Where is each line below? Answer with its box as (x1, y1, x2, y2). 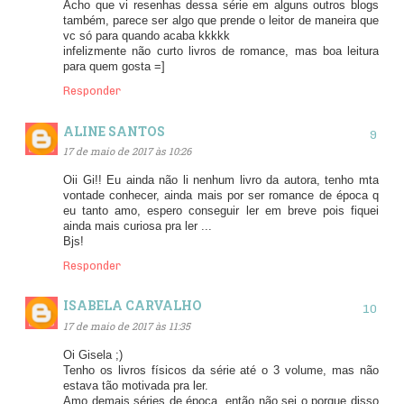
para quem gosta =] (63, 60, 165, 74)
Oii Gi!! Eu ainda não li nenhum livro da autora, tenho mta (63, 173, 379, 187)
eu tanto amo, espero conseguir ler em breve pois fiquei (63, 204, 379, 217)
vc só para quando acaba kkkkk (63, 30, 230, 43)
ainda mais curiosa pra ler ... (63, 219, 212, 233)
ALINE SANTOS (63, 122, 165, 140)
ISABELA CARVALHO (63, 297, 202, 315)
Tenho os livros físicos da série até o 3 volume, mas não (63, 363, 379, 377)
